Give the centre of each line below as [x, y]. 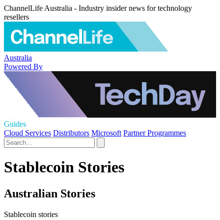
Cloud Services [27, 133]
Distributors [71, 133]
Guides [15, 124]
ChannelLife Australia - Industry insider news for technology [98, 8]
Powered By [23, 66]
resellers [16, 17]
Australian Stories [50, 193]
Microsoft [106, 133]
